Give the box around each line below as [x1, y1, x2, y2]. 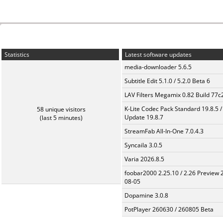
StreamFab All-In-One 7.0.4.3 [124, 127, 204, 135]
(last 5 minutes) [40, 113, 83, 122]
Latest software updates [123, 50, 192, 59]
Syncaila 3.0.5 [124, 141, 162, 149]
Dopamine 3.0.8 [124, 191, 168, 200]
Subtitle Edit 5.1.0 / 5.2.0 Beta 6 [124, 77, 210, 85]
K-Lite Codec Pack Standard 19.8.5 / [124, 105, 222, 113]
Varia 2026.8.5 [124, 155, 164, 163]
